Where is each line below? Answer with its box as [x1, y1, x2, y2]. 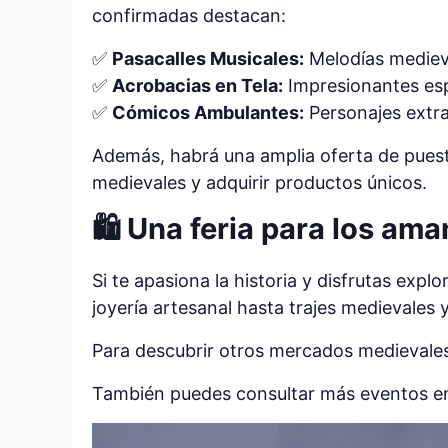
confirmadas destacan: [92, 4, 286, 26]
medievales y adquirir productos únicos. [92, 171, 427, 193]
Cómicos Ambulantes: [112, 101, 304, 123]
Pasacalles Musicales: [112, 47, 304, 69]
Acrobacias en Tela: [112, 74, 283, 96]
